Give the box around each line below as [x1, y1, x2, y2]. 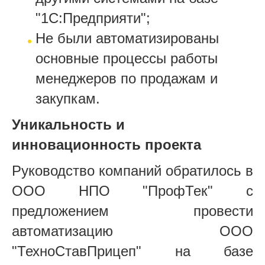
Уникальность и [12, 116, 125, 132]
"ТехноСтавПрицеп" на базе [12, 243, 253, 259]
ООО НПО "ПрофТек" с [12, 182, 253, 199]
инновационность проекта [12, 136, 201, 153]
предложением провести [12, 202, 253, 219]
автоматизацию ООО [12, 222, 253, 239]
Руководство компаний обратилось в [12, 162, 253, 179]
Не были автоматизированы [35, 30, 219, 46]
